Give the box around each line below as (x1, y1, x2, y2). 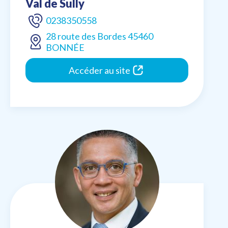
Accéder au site (68, 65, 130, 76)
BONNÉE (46, 42, 84, 53)
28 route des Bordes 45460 (46, 31, 153, 42)
